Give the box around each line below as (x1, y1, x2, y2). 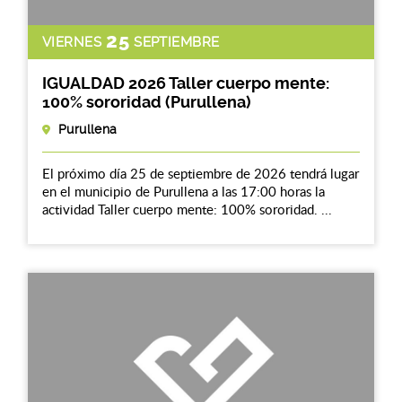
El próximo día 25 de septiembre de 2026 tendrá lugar (42, 163, 359, 182)
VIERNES (42, 34, 102, 51)
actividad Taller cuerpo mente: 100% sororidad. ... (42, 199, 332, 218)
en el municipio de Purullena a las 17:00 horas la (42, 181, 325, 200)
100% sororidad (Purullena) (42, 92, 251, 111)
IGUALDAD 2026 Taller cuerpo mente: (42, 73, 329, 92)
